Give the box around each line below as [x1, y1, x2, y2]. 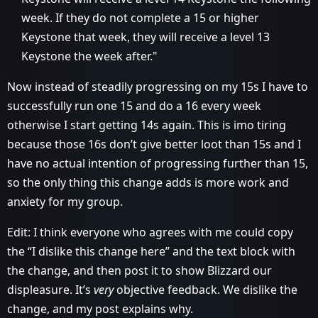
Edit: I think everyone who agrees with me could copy [7, 224, 293, 240]
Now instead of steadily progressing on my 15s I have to [7, 79, 308, 94]
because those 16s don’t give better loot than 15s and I [7, 136, 301, 152]
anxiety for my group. [7, 194, 123, 209]
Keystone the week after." [21, 48, 158, 64]
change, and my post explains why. [7, 301, 193, 317]
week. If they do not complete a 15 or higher [21, 10, 259, 26]
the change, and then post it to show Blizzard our [7, 263, 272, 278]
